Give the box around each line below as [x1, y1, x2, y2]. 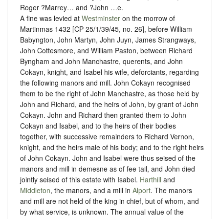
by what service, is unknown [20, 207, 107, 217]
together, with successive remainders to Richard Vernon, [20, 131, 194, 142]
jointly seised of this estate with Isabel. [20, 175, 140, 185]
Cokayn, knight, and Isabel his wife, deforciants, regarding [20, 67, 199, 77]
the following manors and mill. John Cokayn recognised [20, 78, 191, 88]
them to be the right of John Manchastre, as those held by [20, 88, 199, 99]
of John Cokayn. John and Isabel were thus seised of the [20, 153, 196, 163]
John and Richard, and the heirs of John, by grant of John [20, 99, 198, 109]
